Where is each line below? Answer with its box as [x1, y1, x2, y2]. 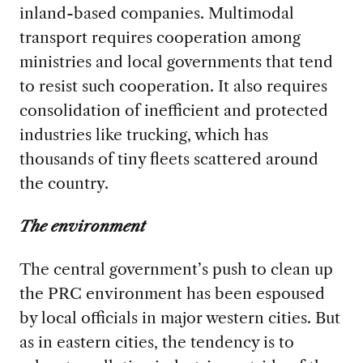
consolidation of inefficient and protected [19, 100, 328, 120]
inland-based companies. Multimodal [19, 2, 294, 23]
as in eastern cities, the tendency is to [19, 331, 294, 352]
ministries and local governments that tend [19, 51, 333, 71]
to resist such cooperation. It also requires [19, 75, 327, 96]
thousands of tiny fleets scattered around [19, 148, 318, 169]
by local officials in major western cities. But [19, 307, 340, 327]
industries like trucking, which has [19, 124, 268, 144]
